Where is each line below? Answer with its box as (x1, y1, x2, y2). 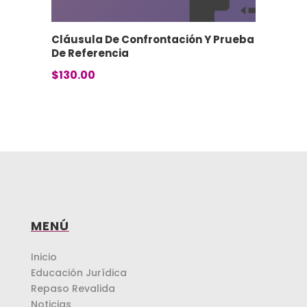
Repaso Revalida (30, 282, 115, 296)
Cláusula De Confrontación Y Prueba (51, 32, 254, 47)
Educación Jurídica (30, 266, 127, 280)
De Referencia (51, 46, 129, 61)
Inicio (30, 250, 57, 265)
